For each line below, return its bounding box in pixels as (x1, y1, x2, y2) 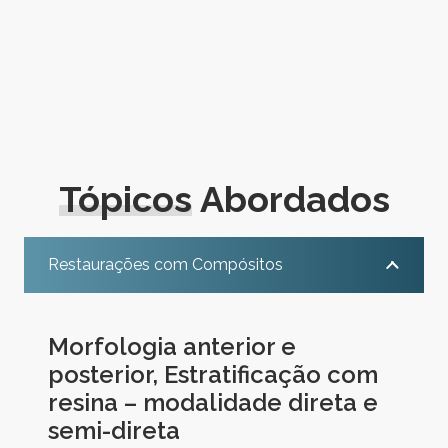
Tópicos (58, 177, 192, 220)
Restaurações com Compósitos (48, 254, 283, 274)
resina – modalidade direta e (48, 387, 378, 417)
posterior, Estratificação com (48, 359, 378, 389)
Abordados (191, 177, 390, 220)
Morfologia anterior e (48, 331, 296, 361)
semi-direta (48, 415, 180, 445)
